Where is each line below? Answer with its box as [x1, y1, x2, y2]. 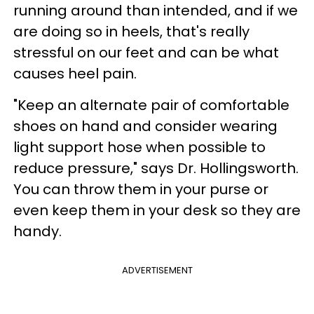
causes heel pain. [13, 63, 137, 83]
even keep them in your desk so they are [13, 200, 301, 220]
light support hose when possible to [13, 137, 266, 157]
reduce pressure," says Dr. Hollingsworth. [13, 158, 299, 178]
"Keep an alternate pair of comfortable [13, 95, 289, 115]
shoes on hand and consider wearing [13, 116, 278, 136]
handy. [13, 221, 62, 241]
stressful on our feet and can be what [13, 42, 279, 62]
